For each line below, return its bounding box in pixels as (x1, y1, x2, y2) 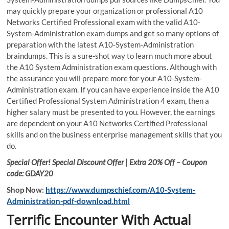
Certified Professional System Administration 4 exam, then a (7, 96, 210, 106)
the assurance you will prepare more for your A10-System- (7, 74, 202, 83)
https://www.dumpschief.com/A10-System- (45, 185, 196, 195)
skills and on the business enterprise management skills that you (7, 130, 222, 140)
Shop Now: (7, 185, 46, 195)
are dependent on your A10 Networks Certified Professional (7, 119, 208, 128)
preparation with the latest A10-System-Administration (7, 40, 194, 50)
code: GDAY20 (7, 169, 54, 178)
